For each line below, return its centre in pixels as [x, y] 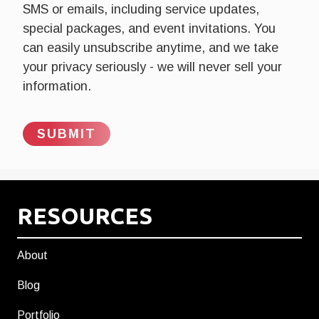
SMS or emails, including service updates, [141, 9]
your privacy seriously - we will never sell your [152, 67]
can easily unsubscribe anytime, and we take [151, 47]
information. [59, 86]
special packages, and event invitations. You [149, 28]
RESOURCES [85, 216]
